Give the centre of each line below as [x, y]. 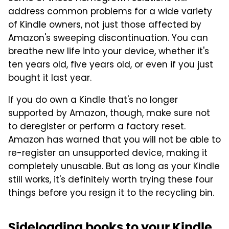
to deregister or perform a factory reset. [97, 127]
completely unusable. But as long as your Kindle [114, 167]
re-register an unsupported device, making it [108, 154]
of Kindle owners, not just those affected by [105, 25]
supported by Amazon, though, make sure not [109, 114]
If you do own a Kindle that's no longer [93, 100]
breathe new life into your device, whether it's [109, 52]
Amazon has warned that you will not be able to [114, 140]
